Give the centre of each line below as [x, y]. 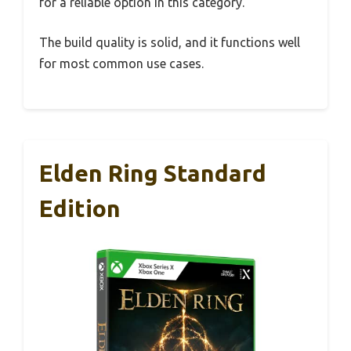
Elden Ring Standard [153, 173]
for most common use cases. [121, 63]
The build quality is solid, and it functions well [170, 42]
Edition [80, 208]
